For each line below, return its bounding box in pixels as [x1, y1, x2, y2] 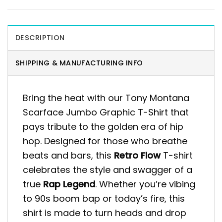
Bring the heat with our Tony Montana [23, 92, 189, 105]
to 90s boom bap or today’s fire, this [23, 192, 185, 205]
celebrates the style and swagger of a [23, 164, 192, 176]
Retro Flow [114, 149, 161, 162]
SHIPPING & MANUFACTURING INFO [15, 58, 143, 68]
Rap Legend [43, 178, 95, 191]
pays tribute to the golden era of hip [23, 120, 183, 133]
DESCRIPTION [15, 33, 65, 43]
